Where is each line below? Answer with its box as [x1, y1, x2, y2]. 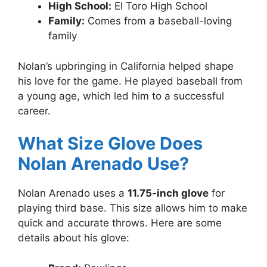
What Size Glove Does [18, 133, 203, 154]
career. [18, 104, 51, 117]
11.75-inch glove [128, 187, 209, 200]
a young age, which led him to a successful [18, 89, 224, 102]
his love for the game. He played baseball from [18, 74, 243, 87]
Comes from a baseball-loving [85, 15, 232, 27]
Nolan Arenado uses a [18, 187, 128, 200]
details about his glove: [18, 232, 129, 244]
